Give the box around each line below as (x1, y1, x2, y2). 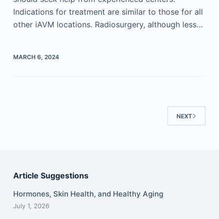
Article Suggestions (13, 171, 88, 181)
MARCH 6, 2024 (13, 53, 59, 61)
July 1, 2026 (13, 202, 49, 210)
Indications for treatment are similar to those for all (13, 7, 203, 17)
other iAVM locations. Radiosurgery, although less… (13, 20, 203, 29)
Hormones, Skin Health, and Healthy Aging (13, 189, 163, 198)
